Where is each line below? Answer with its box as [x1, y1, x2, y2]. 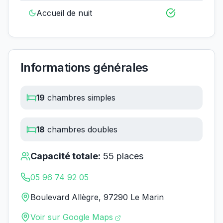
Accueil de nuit [36, 8, 92, 18]
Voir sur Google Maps [30, 212, 113, 222]
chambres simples [45, 93, 115, 103]
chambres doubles [45, 124, 117, 134]
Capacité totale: [30, 151, 101, 161]
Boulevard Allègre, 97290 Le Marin [30, 192, 164, 202]
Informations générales [20, 60, 148, 75]
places [114, 151, 143, 161]
